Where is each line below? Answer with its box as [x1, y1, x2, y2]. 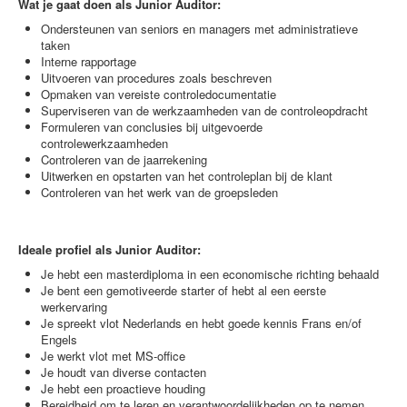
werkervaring [41, 298, 107, 315]
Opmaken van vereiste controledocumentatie [41, 85, 276, 103]
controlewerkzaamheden [41, 134, 168, 152]
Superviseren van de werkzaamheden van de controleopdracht [41, 102, 368, 119]
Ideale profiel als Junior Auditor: [18, 241, 201, 258]
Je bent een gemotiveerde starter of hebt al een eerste [41, 282, 326, 299]
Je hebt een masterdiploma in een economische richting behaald [41, 265, 379, 283]
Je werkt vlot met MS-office [41, 347, 185, 364]
